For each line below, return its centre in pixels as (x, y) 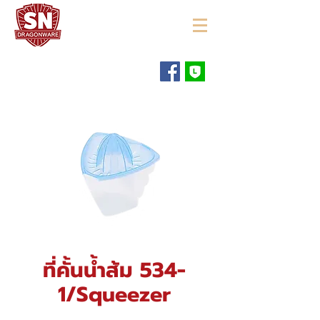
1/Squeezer (114, 294)
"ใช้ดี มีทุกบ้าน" (115, 25)
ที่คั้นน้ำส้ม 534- (114, 270)
